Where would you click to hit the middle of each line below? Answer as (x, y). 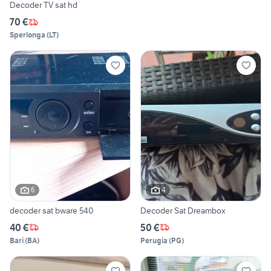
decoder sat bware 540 (51, 210)
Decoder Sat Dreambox (183, 210)
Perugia (154, 240)
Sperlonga (28, 35)
